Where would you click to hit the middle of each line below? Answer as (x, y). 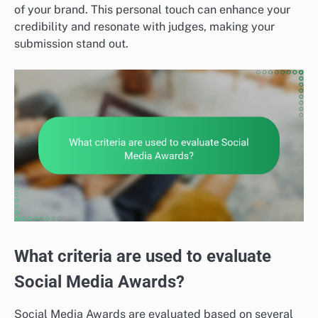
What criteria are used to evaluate (143, 257)
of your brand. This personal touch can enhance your (152, 9)
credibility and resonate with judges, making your (144, 26)
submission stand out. (71, 43)
